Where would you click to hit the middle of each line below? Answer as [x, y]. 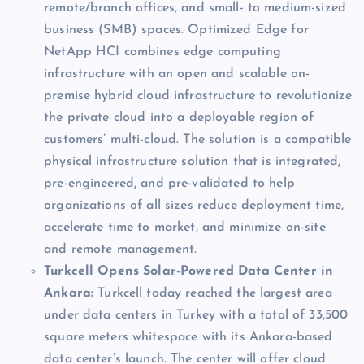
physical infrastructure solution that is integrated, [193, 162]
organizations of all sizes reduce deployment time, [194, 206]
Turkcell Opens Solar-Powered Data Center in [189, 272]
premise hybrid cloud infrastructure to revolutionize [198, 96]
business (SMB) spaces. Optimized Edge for [176, 30]
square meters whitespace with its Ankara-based [188, 338]
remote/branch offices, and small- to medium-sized [195, 9]
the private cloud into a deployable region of [179, 118]
